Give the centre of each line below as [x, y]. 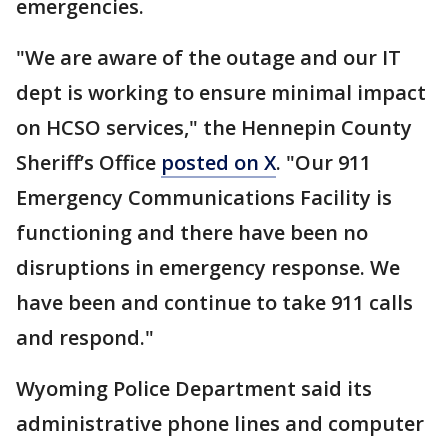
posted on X [218, 162]
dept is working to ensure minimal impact [221, 92]
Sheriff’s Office [88, 162]
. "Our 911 [323, 162]
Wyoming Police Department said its [194, 388]
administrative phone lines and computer [220, 423]
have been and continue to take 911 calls [214, 302]
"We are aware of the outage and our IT [208, 57]
